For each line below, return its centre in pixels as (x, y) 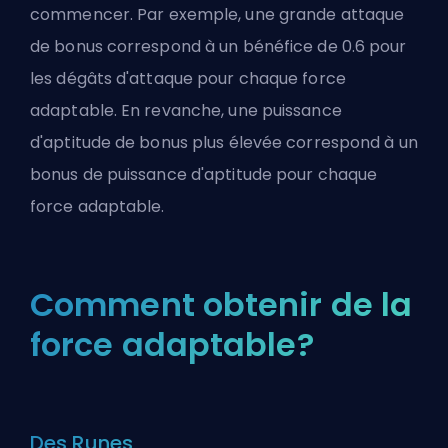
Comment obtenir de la (221, 304)
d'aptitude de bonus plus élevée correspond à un (224, 142)
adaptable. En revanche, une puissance (186, 110)
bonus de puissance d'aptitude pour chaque (204, 174)
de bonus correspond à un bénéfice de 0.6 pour (218, 46)
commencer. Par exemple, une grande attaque (217, 14)
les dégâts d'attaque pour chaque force (188, 78)
